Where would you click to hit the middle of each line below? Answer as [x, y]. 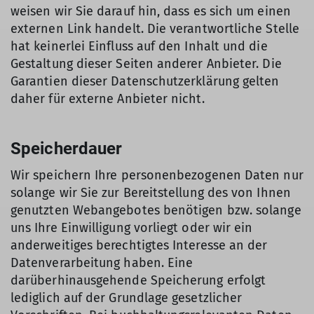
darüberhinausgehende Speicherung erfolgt [138, 280]
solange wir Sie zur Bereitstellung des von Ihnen [151, 193]
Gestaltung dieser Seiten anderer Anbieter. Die [146, 64]
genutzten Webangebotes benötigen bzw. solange [156, 210]
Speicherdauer [67, 149]
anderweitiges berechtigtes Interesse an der [139, 245]
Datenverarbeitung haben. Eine [102, 263]
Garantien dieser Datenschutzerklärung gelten [145, 81]
